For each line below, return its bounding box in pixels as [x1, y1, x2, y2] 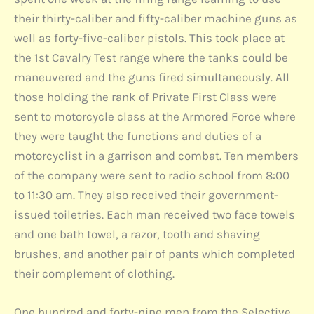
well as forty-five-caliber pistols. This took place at [14, 30, 285, 45]
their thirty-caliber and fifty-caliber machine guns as [14, 11, 297, 25]
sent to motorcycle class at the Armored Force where [14, 109, 296, 123]
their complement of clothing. [14, 266, 175, 280]
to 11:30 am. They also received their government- [14, 187, 278, 202]
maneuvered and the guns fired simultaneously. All [14, 69, 289, 84]
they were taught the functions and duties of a [14, 128, 261, 143]
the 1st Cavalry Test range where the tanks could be [14, 50, 288, 64]
